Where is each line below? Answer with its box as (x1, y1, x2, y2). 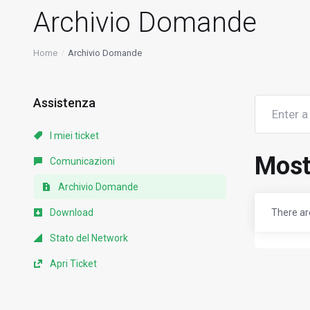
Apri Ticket (48, 258, 97, 269)
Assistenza (28, 95, 95, 110)
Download (48, 207, 93, 218)
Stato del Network (48, 232, 128, 244)
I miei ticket (48, 130, 99, 141)
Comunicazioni (48, 156, 115, 167)
